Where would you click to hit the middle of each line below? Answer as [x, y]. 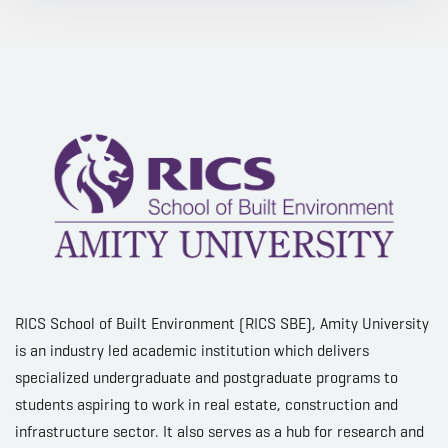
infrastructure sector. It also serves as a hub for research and [219, 431]
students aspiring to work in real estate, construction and [206, 404]
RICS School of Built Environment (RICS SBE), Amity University [222, 323]
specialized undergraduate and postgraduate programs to [206, 377]
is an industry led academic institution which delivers [192, 350]
